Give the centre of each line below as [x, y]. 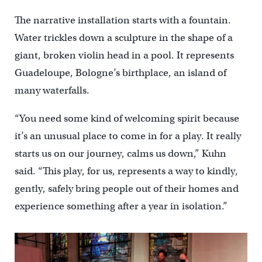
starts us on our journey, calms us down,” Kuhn [120, 154]
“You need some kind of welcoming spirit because [127, 119]
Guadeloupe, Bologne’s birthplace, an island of [120, 73]
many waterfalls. [52, 91]
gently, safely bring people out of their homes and [126, 189]
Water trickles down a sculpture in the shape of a [123, 38]
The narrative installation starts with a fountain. [123, 20]
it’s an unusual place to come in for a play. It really [127, 136]
